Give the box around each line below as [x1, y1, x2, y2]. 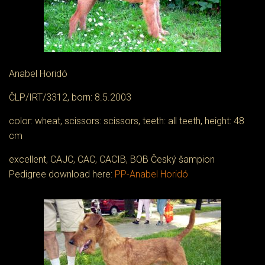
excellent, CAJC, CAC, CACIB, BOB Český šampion [9, 154, 215, 165]
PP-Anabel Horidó [115, 169, 188, 180]
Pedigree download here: [9, 169, 115, 180]
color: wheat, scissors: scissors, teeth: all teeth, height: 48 [9, 115, 244, 127]
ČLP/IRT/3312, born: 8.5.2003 [9, 92, 131, 103]
